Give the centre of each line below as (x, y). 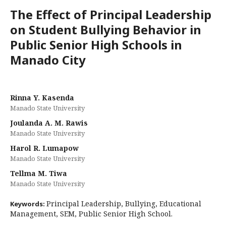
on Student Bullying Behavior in (106, 30)
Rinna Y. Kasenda (42, 98)
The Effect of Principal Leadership (111, 14)
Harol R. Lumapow (44, 148)
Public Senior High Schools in (96, 45)
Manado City (48, 60)
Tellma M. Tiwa (39, 173)
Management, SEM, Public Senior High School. (91, 214)
